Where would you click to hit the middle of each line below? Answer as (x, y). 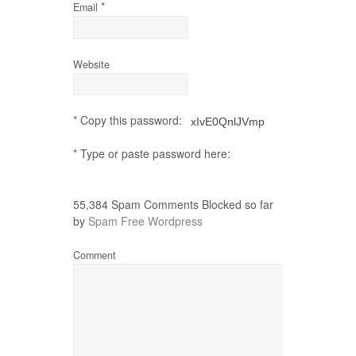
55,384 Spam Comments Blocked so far (173, 204)
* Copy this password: (129, 120)
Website (91, 64)
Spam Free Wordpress (145, 221)
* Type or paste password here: (152, 154)
